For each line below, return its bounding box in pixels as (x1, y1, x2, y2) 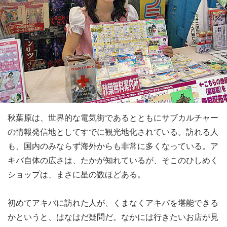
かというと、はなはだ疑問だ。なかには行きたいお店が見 (8, 211, 218, 223)
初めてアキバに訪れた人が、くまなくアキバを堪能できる (8, 197, 218, 209)
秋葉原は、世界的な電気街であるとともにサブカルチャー (8, 111, 218, 124)
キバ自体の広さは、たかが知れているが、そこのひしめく (8, 154, 218, 166)
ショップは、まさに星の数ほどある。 (8, 168, 145, 180)
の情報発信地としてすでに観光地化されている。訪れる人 (8, 126, 218, 138)
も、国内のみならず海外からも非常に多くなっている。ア (8, 140, 218, 152)
